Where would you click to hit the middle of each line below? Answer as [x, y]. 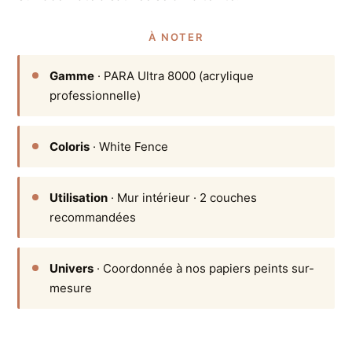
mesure [71, 288]
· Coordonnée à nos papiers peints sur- [204, 268]
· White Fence [129, 146]
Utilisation [79, 197]
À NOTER [176, 37]
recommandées [93, 217]
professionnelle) [95, 95]
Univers [72, 268]
